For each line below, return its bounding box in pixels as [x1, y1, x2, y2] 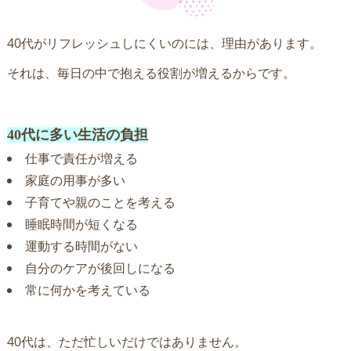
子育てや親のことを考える [24, 193, 175, 211]
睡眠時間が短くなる [24, 215, 138, 233]
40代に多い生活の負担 [6, 126, 148, 143]
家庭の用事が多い [24, 171, 125, 189]
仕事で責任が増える [24, 149, 138, 167]
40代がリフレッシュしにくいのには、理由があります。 [6, 34, 322, 52]
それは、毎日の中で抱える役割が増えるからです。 [6, 63, 295, 81]
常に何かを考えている [24, 280, 150, 299]
